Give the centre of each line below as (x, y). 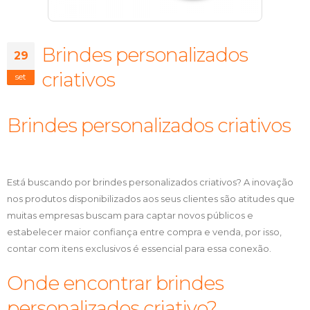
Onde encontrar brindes (115, 283)
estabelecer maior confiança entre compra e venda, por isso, (144, 232)
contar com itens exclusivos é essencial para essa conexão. (139, 249)
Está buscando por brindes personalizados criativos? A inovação (150, 182)
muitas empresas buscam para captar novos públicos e (130, 216)
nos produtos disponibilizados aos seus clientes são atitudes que (151, 199)
